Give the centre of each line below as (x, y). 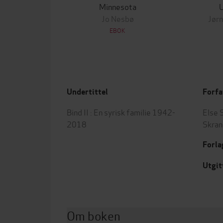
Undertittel (87, 92)
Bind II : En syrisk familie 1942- (121, 112)
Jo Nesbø (117, 18)
